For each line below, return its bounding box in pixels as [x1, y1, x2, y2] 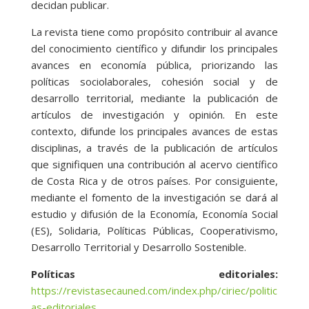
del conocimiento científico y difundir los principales [30, 41, 279, 56]
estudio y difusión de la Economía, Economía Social [30, 207, 279, 221]
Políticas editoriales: [30, 267, 279, 281]
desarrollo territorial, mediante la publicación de [30, 91, 279, 106]
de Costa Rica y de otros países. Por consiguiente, [30, 174, 279, 188]
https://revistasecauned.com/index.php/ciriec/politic [30, 283, 277, 298]
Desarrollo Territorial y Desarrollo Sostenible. [30, 240, 246, 255]
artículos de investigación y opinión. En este [30, 108, 279, 122]
